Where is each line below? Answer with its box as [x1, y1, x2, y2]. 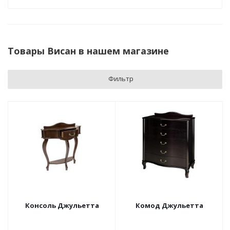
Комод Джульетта [135, 201, 203, 210]
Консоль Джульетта [25, 201, 99, 210]
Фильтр [108, 74, 133, 83]
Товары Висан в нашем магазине [8, 45, 169, 57]
